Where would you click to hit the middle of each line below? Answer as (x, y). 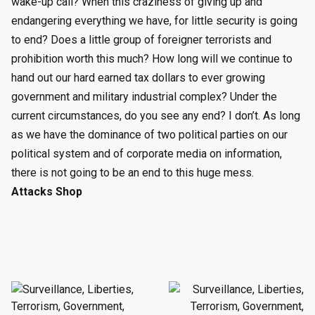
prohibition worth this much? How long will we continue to (152, 59)
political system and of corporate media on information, (147, 154)
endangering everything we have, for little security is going (154, 21)
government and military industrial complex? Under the (144, 97)
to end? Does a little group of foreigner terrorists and (141, 40)
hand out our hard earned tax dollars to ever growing (138, 78)
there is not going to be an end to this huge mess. (133, 173)
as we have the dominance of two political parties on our (149, 135)
